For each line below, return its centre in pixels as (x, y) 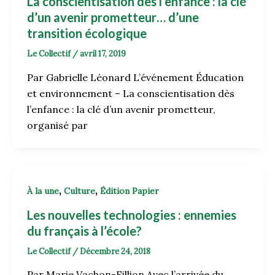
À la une (43, 191)
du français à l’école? (84, 230)
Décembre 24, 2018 (115, 251)
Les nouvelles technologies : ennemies (131, 215)
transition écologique (87, 33)
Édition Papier (129, 191)
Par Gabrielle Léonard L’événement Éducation (135, 77)
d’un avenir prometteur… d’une (113, 17)
